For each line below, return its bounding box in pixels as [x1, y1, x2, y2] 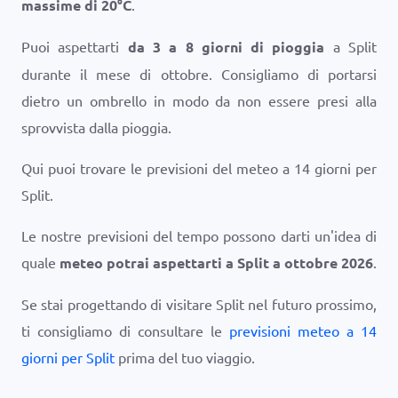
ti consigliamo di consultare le [21, 322, 229, 339]
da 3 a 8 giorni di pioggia [127, 37, 325, 56]
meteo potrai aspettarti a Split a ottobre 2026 [60, 253, 373, 272]
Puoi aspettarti [21, 37, 128, 55]
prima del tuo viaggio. [115, 348, 255, 366]
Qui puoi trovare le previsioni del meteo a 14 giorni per [21, 159, 377, 177]
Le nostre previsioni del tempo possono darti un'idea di [21, 227, 377, 244]
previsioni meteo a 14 [229, 322, 377, 339]
